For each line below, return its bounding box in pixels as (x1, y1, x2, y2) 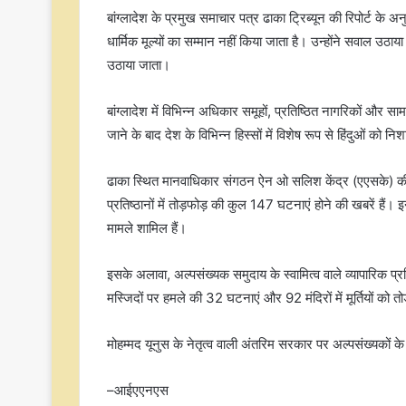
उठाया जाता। (107, 56, 170, 74)
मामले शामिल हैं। (107, 219, 187, 237)
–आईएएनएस (107, 382, 169, 400)
